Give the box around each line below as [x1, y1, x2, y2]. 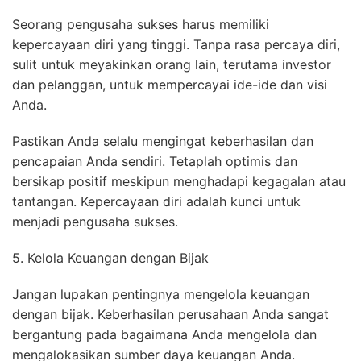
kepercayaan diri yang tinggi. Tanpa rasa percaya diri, [12, 36, 340, 53]
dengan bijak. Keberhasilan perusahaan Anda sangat [12, 306, 329, 323]
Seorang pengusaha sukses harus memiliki [12, 16, 269, 33]
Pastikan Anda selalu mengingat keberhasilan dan [12, 133, 313, 150]
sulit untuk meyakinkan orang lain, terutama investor [12, 56, 331, 73]
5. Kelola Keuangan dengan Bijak [12, 250, 209, 267]
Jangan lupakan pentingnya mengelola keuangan [12, 286, 309, 303]
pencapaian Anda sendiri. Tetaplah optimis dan [12, 153, 297, 170]
